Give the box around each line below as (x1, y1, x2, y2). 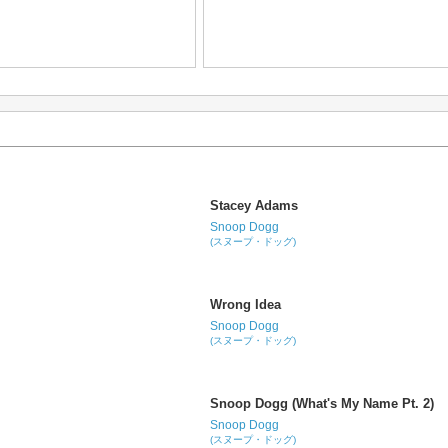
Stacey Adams (210, 198, 299, 213)
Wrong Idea (210, 297, 282, 312)
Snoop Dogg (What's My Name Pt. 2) (210, 396, 435, 411)
